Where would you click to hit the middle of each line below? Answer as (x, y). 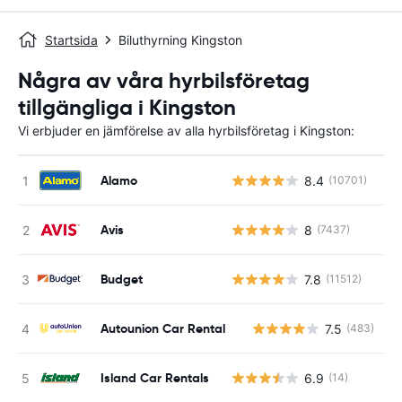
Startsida (71, 40)
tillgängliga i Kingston (127, 108)
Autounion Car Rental (163, 328)
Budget (122, 279)
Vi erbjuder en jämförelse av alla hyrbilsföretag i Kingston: (186, 131)
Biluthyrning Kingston (180, 40)
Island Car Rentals (155, 377)
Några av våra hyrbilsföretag (164, 81)
